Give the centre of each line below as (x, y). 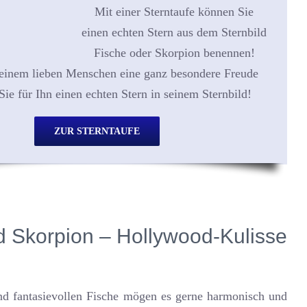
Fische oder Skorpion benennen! (174, 53)
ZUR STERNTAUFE (97, 131)
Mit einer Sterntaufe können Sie (174, 12)
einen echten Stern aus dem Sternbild (174, 32)
